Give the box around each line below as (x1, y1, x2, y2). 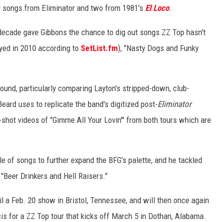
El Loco (145, 3, 169, 13)
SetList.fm (81, 43, 118, 54)
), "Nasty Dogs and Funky (118, 43, 199, 54)
